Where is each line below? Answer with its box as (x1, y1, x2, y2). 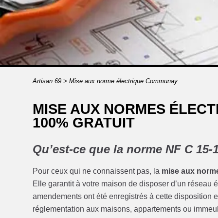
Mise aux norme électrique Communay (69, 77, 178, 85)
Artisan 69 (32, 77, 61, 85)
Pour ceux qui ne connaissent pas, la (33, 166, 162, 175)
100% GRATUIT (33, 114, 135, 130)
